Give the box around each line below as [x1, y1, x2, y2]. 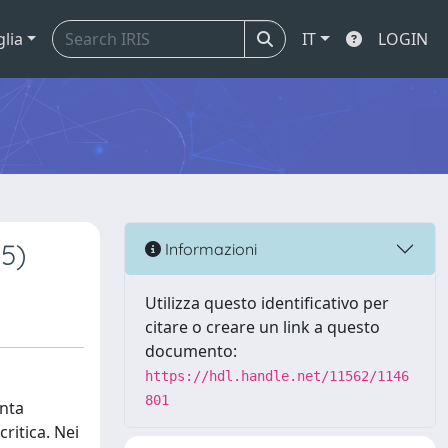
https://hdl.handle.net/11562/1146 [145, 368, 409, 384]
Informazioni [161, 238, 257, 259]
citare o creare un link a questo [145, 316, 380, 338]
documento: [145, 340, 237, 362]
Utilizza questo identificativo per [145, 292, 389, 314]
